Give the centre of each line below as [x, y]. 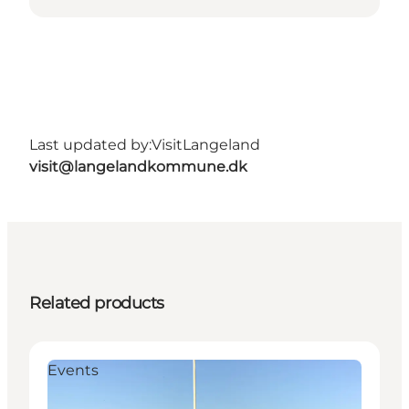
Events [73, 370]
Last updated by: [90, 144]
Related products [97, 303]
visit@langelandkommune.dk [138, 166]
